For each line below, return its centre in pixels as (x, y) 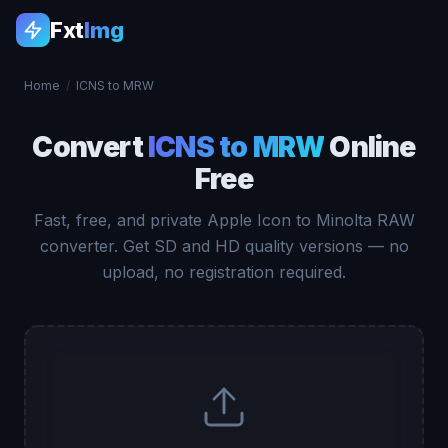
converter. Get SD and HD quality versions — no (224, 246)
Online (370, 147)
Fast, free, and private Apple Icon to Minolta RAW (224, 220)
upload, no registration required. (224, 272)
